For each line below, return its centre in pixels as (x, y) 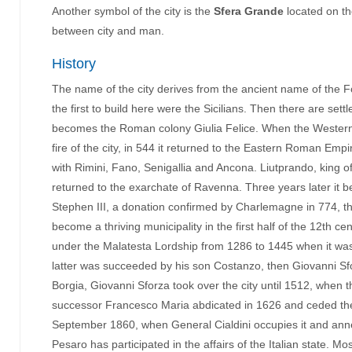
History (74, 64)
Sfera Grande (249, 11)
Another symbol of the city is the (133, 11)
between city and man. (108, 31)
